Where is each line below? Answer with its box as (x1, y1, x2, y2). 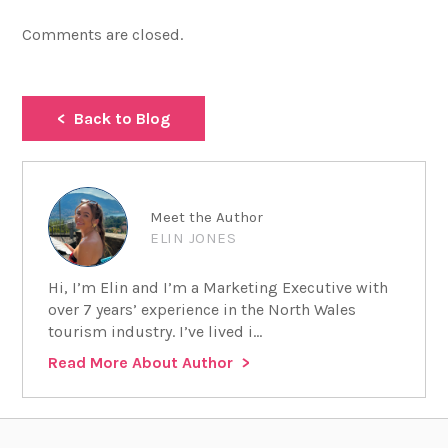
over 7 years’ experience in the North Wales (48, 299, 357, 319)
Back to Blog (74, 108, 171, 128)
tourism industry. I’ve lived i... (48, 321, 263, 341)
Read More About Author (48, 352, 234, 372)
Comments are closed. (22, 24, 184, 44)
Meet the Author (150, 207, 264, 226)
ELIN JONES (150, 228, 237, 247)
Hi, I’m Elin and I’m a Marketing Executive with (48, 277, 389, 297)
